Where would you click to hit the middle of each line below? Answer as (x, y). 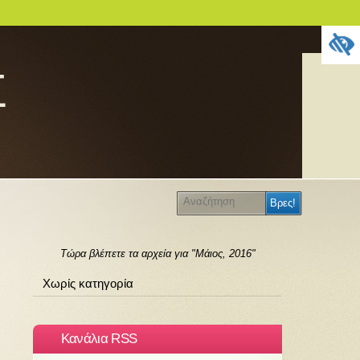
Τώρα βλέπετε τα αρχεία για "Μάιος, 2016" (157, 254)
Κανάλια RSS (99, 338)
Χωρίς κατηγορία (88, 283)
